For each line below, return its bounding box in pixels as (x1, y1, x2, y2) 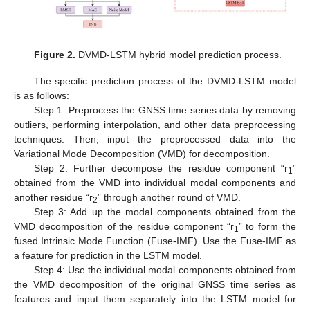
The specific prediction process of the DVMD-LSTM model (33, 75, 296, 86)
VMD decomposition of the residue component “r (14, 220, 234, 232)
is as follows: (14, 89, 69, 101)
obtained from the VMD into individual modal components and (14, 176, 296, 188)
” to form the (238, 220, 297, 232)
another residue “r (14, 191, 93, 203)
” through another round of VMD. (98, 191, 241, 203)
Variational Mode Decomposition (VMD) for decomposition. (14, 147, 270, 159)
